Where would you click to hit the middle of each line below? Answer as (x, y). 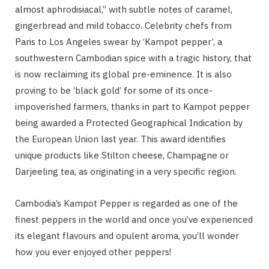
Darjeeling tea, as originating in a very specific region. (126, 171)
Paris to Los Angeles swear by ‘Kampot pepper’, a (119, 41)
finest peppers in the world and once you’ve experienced (134, 219)
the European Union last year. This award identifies (120, 139)
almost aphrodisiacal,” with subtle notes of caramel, (124, 9)
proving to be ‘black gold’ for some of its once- (114, 90)
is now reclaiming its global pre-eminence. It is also (123, 74)
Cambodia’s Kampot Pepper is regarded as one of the (126, 203)
